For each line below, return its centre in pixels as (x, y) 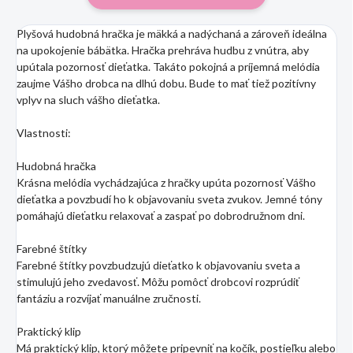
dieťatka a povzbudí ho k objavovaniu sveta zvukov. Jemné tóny (169, 199)
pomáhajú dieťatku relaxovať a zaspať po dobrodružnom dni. (161, 215)
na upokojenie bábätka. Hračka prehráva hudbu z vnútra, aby (163, 50)
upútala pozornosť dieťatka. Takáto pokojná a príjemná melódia (168, 66)
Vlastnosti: (44, 132)
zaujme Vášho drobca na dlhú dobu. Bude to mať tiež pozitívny (166, 83)
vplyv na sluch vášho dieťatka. (88, 99)
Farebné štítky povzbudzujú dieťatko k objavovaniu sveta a (158, 265)
